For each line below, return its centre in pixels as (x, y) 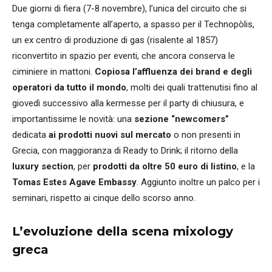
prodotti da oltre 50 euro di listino (165, 167)
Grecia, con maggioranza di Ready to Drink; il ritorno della (125, 151)
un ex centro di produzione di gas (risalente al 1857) (115, 40)
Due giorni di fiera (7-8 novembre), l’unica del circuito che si (129, 9)
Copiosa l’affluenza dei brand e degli (173, 72)
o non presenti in (206, 135)
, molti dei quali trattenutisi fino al (192, 88)
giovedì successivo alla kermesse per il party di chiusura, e (128, 104)
